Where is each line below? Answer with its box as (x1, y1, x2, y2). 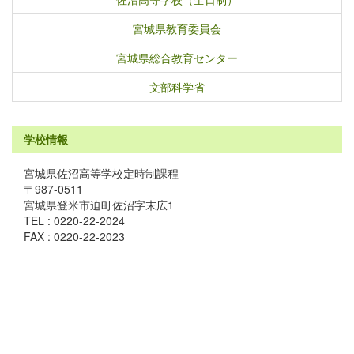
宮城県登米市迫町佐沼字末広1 (24, 197, 174, 213)
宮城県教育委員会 (133, 21, 221, 36)
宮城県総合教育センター (116, 50, 238, 66)
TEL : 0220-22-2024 (24, 213, 125, 228)
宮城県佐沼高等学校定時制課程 (24, 165, 179, 181)
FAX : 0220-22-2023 (24, 228, 125, 244)
